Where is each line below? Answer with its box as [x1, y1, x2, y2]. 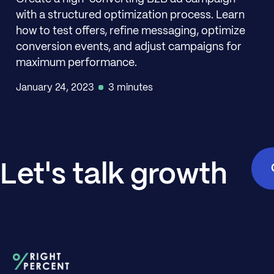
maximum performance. [15, 57, 137, 68]
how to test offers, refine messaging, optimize [15, 26, 245, 37]
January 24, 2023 [15, 83, 94, 92]
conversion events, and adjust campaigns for [15, 42, 242, 53]
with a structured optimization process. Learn [15, 10, 245, 21]
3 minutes [108, 83, 154, 92]
